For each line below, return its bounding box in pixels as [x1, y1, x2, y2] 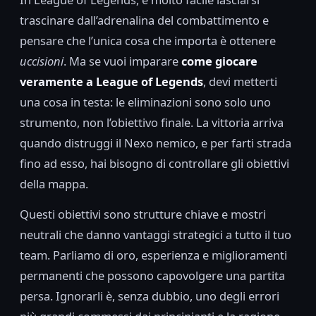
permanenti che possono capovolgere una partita [20, 267, 285, 284]
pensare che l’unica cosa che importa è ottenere [20, 32, 276, 49]
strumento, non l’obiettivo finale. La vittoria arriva [20, 114, 284, 130]
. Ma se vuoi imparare [63, 52, 181, 69]
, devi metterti [203, 73, 277, 90]
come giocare [181, 52, 257, 69]
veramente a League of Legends [20, 73, 203, 90]
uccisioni [20, 52, 63, 69]
